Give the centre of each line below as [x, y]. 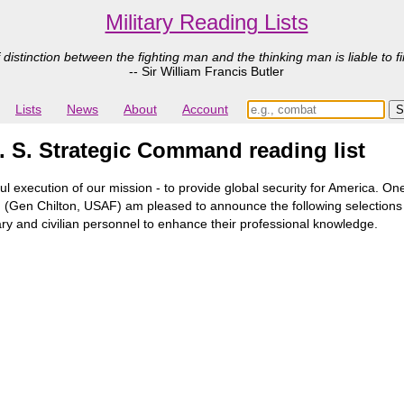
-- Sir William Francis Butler [207, 71]
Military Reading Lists [207, 22]
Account [205, 110]
